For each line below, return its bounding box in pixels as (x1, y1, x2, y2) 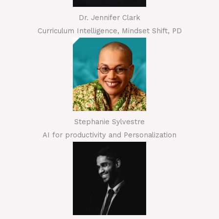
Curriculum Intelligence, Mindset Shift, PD (37, 26, 182, 36)
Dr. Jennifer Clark (79, 13, 140, 22)
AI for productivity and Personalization (43, 131, 176, 140)
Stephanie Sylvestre (74, 117, 145, 127)
